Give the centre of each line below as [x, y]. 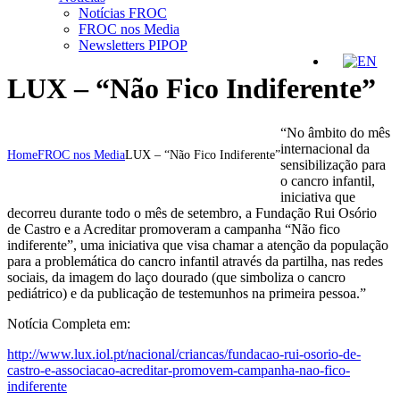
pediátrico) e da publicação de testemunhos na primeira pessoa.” [187, 293]
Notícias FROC [123, 13]
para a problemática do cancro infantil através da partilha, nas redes [195, 261]
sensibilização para [333, 164]
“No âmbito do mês [335, 132]
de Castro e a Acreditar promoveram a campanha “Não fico [174, 229]
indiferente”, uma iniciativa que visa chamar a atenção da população [198, 245]
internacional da [325, 148]
